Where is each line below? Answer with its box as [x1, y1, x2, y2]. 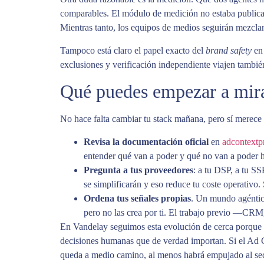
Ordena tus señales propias [84, 193, 191, 203]
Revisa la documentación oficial [84, 136, 209, 147]
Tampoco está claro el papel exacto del [60, 45, 206, 55]
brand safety [206, 45, 252, 55]
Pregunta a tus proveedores [84, 164, 193, 175]
